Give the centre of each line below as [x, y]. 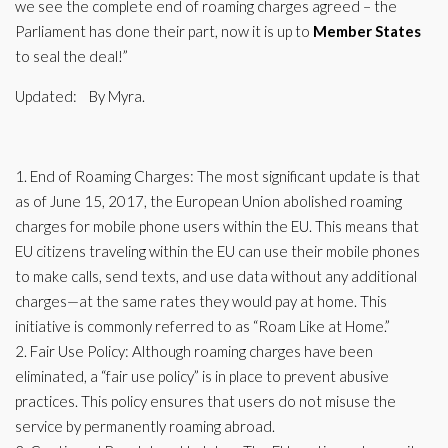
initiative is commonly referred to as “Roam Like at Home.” [202, 326]
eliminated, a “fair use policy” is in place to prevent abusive [202, 376]
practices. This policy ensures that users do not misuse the [205, 401]
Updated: [50, 96]
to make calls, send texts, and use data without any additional [216, 276]
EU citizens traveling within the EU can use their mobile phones [217, 251]
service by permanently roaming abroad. [145, 426]
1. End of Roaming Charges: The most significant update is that [217, 176]
